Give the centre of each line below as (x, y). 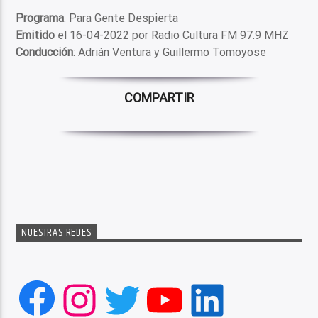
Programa (40, 18)
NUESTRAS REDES (56, 233)
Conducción (45, 53)
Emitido (35, 35)
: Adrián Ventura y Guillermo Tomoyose (170, 53)
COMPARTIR (159, 97)
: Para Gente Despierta (121, 18)
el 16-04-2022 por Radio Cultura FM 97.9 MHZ (172, 35)
